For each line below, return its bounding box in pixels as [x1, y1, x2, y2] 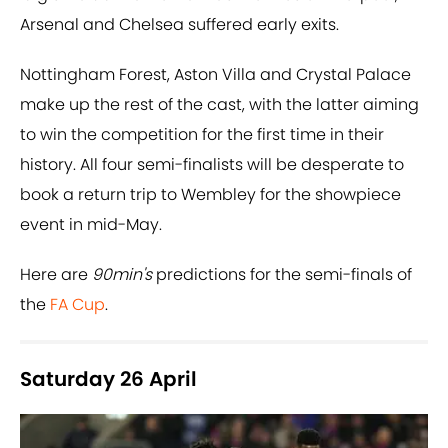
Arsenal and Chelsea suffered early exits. [20, 13, 339, 37]
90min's [92, 263, 152, 287]
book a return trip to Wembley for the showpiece [20, 183, 401, 207]
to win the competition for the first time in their [20, 123, 384, 147]
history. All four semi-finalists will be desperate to [20, 153, 404, 177]
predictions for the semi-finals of [152, 263, 412, 287]
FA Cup [50, 293, 105, 317]
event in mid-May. [20, 213, 162, 237]
